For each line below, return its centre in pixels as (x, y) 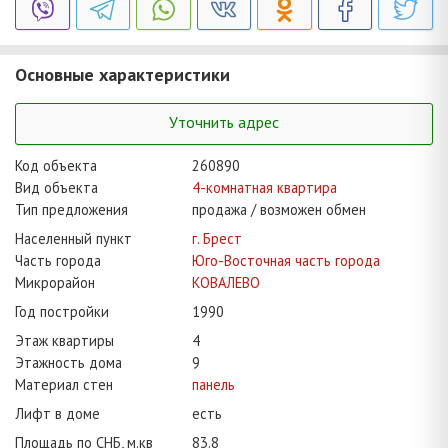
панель (214, 385)
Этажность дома (68, 363)
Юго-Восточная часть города (286, 261)
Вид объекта (56, 188)
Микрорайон (55, 283)
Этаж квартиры (64, 341)
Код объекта (56, 166)
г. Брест (217, 239)
